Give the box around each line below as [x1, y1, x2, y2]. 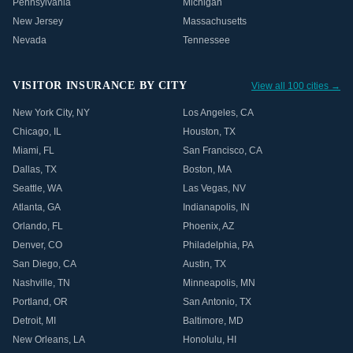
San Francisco [183, 145, 244, 156]
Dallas [13, 164, 40, 175]
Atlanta [13, 202, 43, 213]
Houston [183, 126, 219, 137]
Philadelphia [183, 240, 237, 251]
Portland [13, 296, 49, 307]
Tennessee [183, 35, 230, 46]
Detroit [13, 315, 41, 326]
